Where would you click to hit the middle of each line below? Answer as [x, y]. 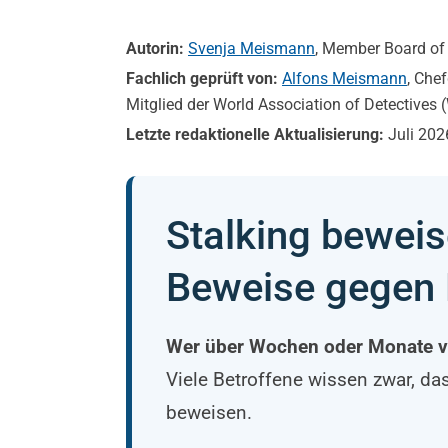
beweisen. [209, 412]
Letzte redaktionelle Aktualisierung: [257, 134]
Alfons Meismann [344, 78]
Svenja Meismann [251, 48]
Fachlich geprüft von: [204, 78]
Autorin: [157, 48]
